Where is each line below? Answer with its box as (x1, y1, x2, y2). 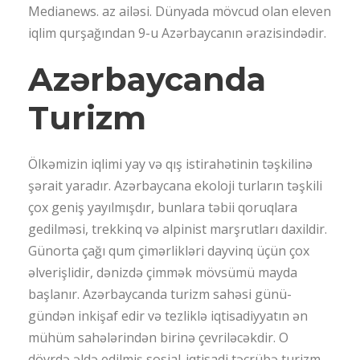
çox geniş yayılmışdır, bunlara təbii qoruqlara (28, 198, 297, 217)
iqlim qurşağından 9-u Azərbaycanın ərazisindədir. (28, 24, 326, 43)
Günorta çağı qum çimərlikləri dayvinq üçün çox (28, 242, 309, 260)
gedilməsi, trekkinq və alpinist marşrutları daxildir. (28, 220, 327, 239)
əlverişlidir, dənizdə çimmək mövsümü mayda (28, 264, 297, 282)
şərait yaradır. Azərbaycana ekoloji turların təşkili (28, 177, 322, 195)
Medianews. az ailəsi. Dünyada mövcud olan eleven (28, 2, 331, 21)
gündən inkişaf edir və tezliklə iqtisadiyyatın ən (28, 307, 308, 325)
